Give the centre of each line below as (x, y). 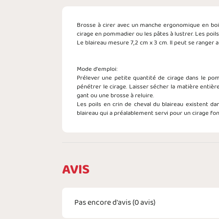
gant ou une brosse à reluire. (115, 96)
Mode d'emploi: (97, 69)
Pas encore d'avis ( (104, 203)
